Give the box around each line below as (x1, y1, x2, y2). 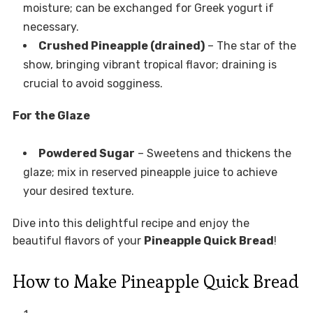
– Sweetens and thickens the (134, 147, 291, 161)
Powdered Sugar (38, 147, 135, 161)
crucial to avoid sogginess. (22, 77, 163, 91)
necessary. (22, 20, 79, 34)
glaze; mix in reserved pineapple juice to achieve (22, 166, 277, 180)
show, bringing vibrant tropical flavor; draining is (22, 58, 277, 72)
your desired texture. (22, 184, 134, 198)
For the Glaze (12, 109, 90, 123)
